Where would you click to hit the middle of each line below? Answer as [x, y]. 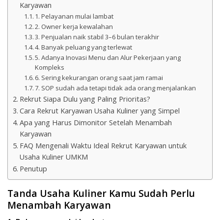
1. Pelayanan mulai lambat [74, 16]
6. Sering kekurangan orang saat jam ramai [99, 78]
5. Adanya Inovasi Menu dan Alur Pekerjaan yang [108, 58]
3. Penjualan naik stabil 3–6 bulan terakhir [97, 37]
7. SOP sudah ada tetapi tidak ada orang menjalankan [116, 88]
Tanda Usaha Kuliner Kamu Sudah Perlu [101, 193]
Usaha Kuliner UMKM [54, 157]
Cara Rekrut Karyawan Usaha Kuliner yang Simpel [99, 111]
